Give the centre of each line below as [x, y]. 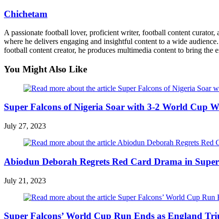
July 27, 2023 [25, 126]
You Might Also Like [45, 69]
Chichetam [26, 14]
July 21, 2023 [25, 180]
